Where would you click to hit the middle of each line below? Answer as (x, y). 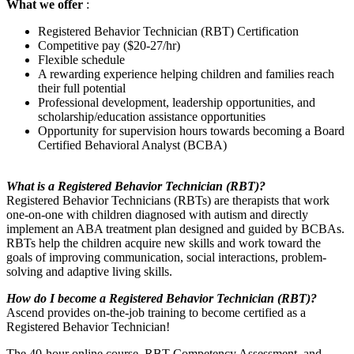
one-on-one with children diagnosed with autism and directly (157, 214)
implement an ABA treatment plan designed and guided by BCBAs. (175, 228)
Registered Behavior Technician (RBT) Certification (168, 31)
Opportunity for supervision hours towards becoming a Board (191, 130)
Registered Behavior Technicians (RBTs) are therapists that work (168, 200)
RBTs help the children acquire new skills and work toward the (164, 243)
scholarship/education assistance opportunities (152, 116)
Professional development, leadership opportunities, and (177, 102)
